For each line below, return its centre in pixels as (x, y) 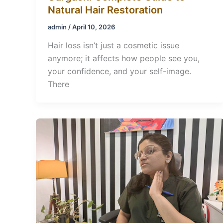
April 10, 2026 (94, 27)
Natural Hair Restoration (105, 10)
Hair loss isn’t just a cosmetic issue (113, 46)
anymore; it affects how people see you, (124, 58)
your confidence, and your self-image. (119, 71)
